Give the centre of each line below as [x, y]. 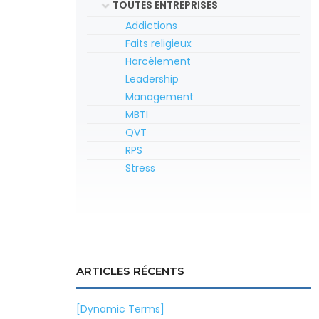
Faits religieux [158, 43]
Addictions [151, 26]
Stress [140, 168]
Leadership [152, 79]
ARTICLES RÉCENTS [130, 271]
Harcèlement [158, 61]
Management [159, 97]
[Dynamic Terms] [120, 309]
